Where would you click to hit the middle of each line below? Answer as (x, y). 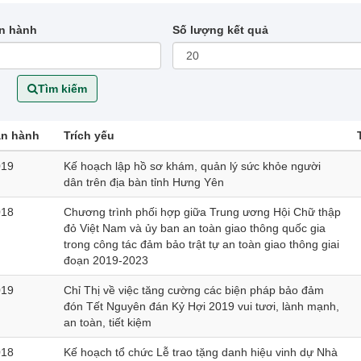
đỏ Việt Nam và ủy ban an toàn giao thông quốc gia (195, 228)
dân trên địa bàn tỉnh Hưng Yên (144, 182)
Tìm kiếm (62, 89)
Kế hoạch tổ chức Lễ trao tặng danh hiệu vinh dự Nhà (201, 352)
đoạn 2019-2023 (106, 260)
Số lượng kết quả (220, 30)
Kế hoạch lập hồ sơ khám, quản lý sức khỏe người (192, 166)
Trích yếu (89, 135)
